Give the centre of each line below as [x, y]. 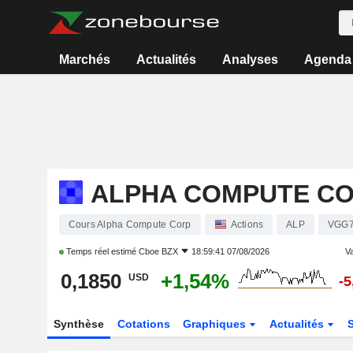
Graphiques [216, 324]
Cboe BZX [158, 251]
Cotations [143, 324]
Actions [247, 224]
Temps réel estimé [101, 251]
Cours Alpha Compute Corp [130, 224]
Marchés [85, 59]
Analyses [250, 59]
